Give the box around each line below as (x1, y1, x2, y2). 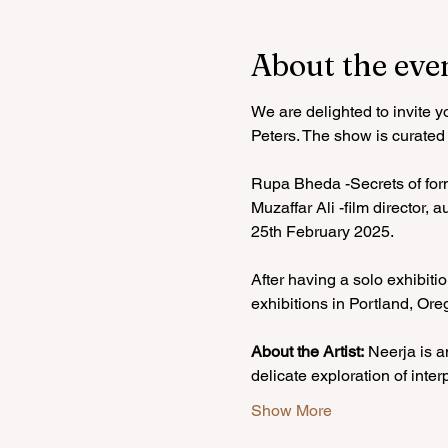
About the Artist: (250, 341, 364, 361)
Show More (250, 400, 332, 420)
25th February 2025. (250, 221, 394, 241)
